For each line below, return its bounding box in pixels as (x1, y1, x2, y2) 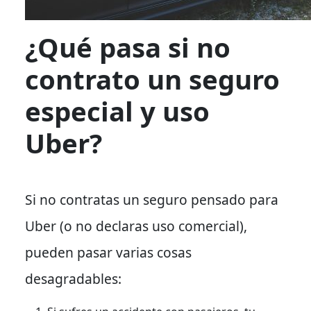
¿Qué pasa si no (25, 28, 230, 65)
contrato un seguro (25, 60, 280, 97)
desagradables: (25, 269, 121, 288)
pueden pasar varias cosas (25, 242, 192, 262)
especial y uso (25, 92, 210, 129)
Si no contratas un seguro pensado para (25, 190, 278, 209)
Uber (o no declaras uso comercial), (25, 216, 247, 235)
